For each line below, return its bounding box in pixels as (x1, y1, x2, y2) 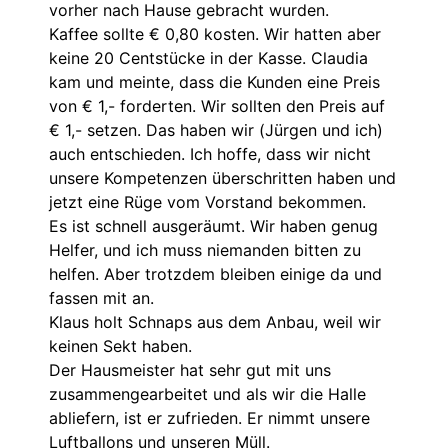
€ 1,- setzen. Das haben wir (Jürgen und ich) (49, 119, 383, 140)
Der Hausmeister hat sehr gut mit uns (49, 359, 331, 380)
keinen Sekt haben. (49, 335, 192, 356)
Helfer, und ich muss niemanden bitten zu (49, 239, 361, 260)
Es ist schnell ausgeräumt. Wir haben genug (49, 215, 378, 236)
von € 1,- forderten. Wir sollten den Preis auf (49, 95, 385, 116)
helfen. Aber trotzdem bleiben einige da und (49, 263, 382, 284)
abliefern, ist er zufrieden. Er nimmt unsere (49, 407, 370, 428)
